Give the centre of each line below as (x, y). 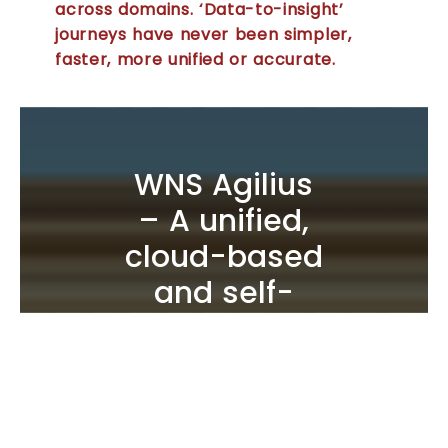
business (223, 364)
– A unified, (224, 220)
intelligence (223, 400)
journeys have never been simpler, (203, 34)
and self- (223, 292)
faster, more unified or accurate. (195, 59)
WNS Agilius (224, 184)
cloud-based (223, 256)
